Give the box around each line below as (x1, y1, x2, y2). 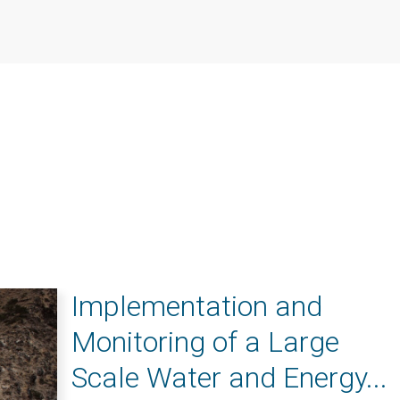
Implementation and (71, 289, 322, 323)
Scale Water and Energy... (71, 361, 387, 395)
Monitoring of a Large (71, 325, 339, 359)
